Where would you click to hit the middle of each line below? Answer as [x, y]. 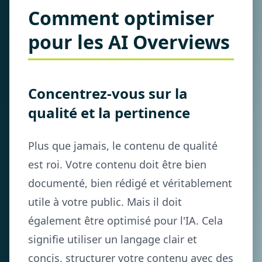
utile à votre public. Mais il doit [105, 202]
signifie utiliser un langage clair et [113, 239]
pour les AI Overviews [129, 42]
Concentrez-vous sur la [108, 93]
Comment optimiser [121, 18]
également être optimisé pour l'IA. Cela [125, 220]
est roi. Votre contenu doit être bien [117, 164]
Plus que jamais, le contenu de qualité [123, 146]
